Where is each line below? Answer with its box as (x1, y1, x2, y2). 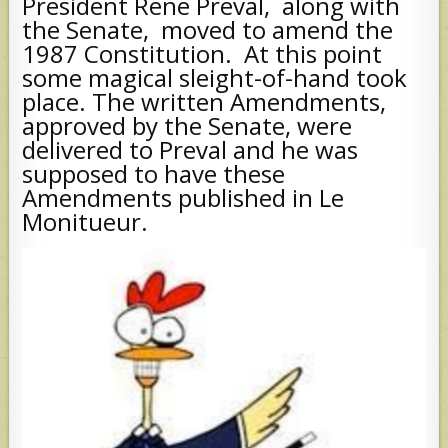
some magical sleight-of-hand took (22, 61, 408, 95)
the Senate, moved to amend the (22, 13, 394, 47)
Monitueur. (22, 205, 155, 239)
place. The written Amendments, (22, 85, 387, 119)
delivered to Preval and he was (22, 133, 359, 167)
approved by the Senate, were (22, 109, 353, 143)
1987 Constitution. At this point (22, 37, 383, 71)
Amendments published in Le (22, 181, 345, 215)
